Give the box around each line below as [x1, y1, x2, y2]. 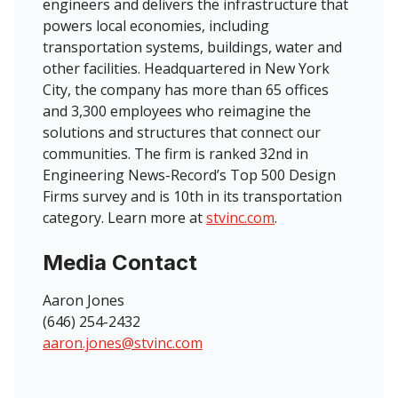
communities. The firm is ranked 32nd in [43, 143, 308, 163]
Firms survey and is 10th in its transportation [43, 186, 342, 206]
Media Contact [43, 249, 197, 275]
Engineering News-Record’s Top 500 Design [43, 164, 336, 185]
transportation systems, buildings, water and [43, 36, 342, 57]
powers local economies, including [43, 15, 269, 36]
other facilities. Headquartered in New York [43, 58, 330, 78]
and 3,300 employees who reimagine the [43, 100, 311, 121]
